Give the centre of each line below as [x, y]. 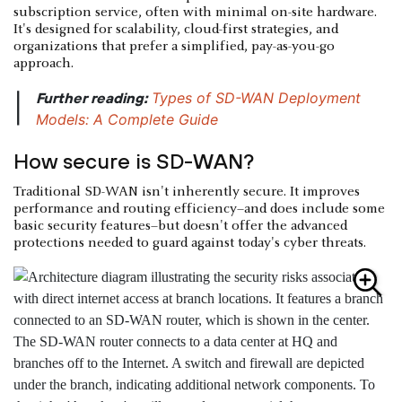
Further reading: [94, 98]
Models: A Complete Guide [127, 120]
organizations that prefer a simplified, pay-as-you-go [174, 47]
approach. [44, 64]
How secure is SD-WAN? [134, 162]
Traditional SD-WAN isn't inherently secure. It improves [187, 192]
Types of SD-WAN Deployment [256, 98]
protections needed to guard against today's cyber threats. [190, 244]
